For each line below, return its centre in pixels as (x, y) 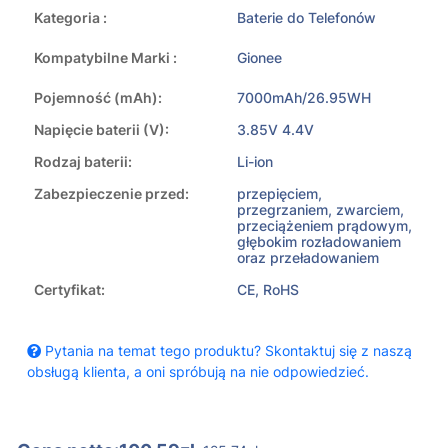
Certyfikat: (69, 290)
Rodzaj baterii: (83, 162)
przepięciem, (279, 194)
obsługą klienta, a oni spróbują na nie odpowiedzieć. (198, 372)
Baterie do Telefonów (306, 18)
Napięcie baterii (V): (101, 130)
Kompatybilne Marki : (105, 58)
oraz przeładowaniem (308, 258)
